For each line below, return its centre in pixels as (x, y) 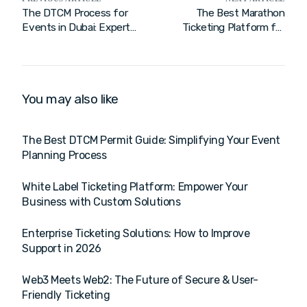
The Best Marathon (240, 13)
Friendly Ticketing (66, 295)
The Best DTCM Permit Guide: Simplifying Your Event (151, 140)
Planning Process (64, 155)
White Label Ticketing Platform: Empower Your (135, 186)
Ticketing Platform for (233, 27)
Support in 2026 (62, 248)
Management (53, 41)
